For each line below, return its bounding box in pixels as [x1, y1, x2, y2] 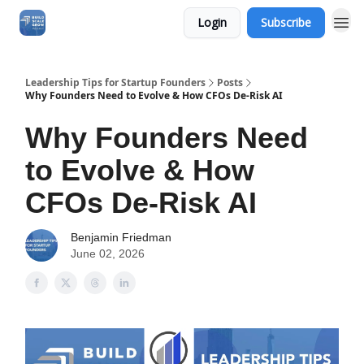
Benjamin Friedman [71, 231, 171, 244]
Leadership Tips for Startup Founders [25, 76, 206, 89]
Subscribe [261, 15, 311, 30]
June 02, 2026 [71, 247, 145, 260]
